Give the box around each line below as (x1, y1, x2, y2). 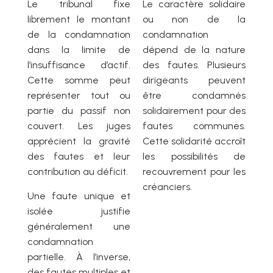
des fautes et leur (27, 151, 130, 163)
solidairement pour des (143, 105, 246, 117)
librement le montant (27, 13, 130, 26)
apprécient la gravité (27, 135, 130, 147)
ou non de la (143, 13, 246, 26)
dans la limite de (27, 44, 130, 56)
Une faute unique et (27, 190, 130, 202)
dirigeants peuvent (143, 74, 246, 87)
